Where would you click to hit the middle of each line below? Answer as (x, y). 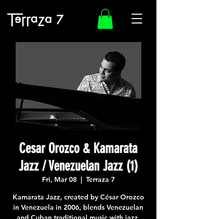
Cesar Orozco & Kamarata (78, 148)
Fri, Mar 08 (59, 179)
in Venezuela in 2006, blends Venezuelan (78, 207)
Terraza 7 (100, 179)
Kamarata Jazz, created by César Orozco (78, 197)
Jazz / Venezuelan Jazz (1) (78, 166)
